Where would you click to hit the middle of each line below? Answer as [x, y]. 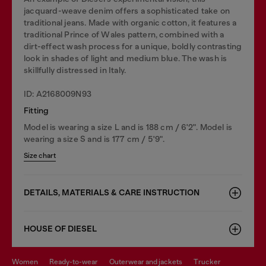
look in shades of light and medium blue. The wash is [126, 58]
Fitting [37, 110]
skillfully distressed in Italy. [75, 70]
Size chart [40, 155]
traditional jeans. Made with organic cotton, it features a [130, 22]
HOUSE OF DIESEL [60, 229]
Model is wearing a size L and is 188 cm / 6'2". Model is [128, 127]
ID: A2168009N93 [58, 94]
